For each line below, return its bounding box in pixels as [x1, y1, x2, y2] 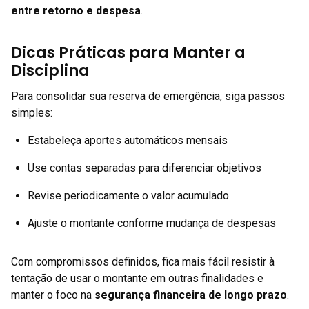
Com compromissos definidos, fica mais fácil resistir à [11, 255, 275, 268]
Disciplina [11, 60, 90, 81]
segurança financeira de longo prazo [94, 288, 287, 301]
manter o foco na [11, 288, 94, 301]
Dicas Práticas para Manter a [11, 42, 246, 63]
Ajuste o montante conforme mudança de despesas [28, 217, 276, 230]
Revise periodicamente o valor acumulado [28, 189, 229, 202]
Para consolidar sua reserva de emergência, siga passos [11, 90, 285, 103]
